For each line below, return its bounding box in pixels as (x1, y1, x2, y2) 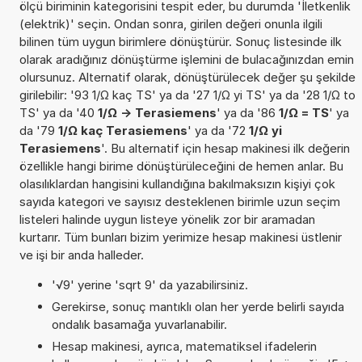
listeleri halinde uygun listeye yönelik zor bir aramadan (19, 211, 315, 227)
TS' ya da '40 (19, 104, 98, 120)
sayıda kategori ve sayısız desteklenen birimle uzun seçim (19, 193, 340, 209)
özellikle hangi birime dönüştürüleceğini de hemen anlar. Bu (19, 158, 343, 174)
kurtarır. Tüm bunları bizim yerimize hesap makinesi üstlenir (19, 229, 342, 245)
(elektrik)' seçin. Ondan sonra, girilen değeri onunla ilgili (19, 15, 322, 32)
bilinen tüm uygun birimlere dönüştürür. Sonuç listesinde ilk (19, 33, 342, 49)
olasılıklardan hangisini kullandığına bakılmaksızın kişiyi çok (19, 175, 335, 192)
